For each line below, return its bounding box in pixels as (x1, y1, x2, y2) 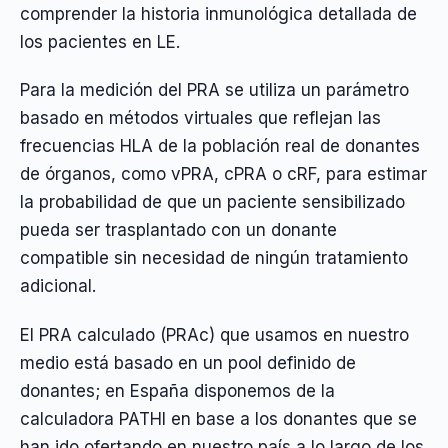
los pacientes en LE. (20, 31, 180, 52)
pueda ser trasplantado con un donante (20, 220, 337, 241)
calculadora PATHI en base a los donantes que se (20, 408, 417, 429)
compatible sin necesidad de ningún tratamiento (20, 248, 408, 269)
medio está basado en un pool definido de (20, 352, 356, 373)
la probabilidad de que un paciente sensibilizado (20, 192, 405, 213)
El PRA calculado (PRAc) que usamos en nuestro (20, 324, 409, 345)
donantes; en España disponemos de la (20, 380, 335, 401)
